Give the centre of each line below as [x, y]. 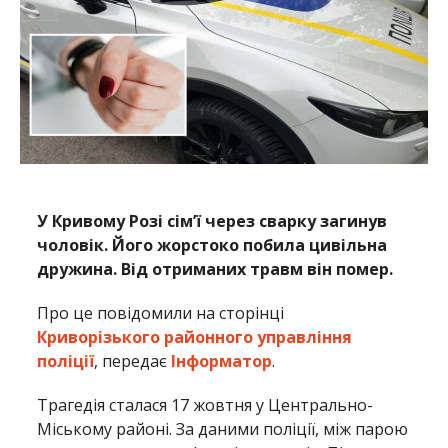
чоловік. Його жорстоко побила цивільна [212, 244]
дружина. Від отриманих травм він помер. [215, 268]
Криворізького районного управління [195, 336]
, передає [133, 360]
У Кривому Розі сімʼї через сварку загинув [212, 220]
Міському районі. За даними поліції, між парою [223, 428]
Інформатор [222, 360]
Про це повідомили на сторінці [161, 312]
